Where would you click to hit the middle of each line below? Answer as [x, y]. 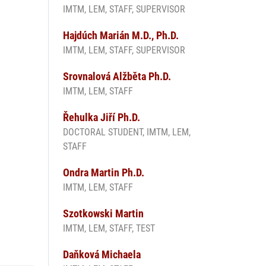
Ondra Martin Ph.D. [104, 173]
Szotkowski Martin [103, 214]
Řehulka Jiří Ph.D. [102, 118]
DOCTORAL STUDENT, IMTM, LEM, [127, 132]
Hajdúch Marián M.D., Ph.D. [121, 36]
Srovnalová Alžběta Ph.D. [117, 77]
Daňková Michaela [102, 255]
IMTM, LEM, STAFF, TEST [109, 229]
